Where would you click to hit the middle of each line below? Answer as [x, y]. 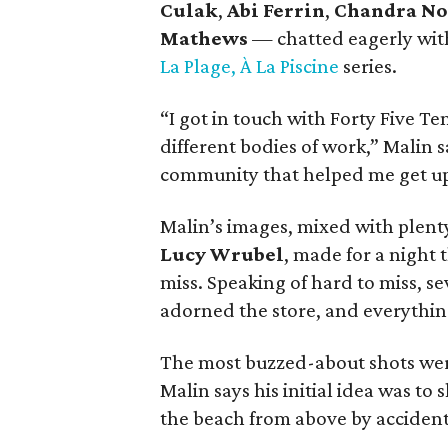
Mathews [204, 38]
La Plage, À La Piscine [249, 66]
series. [368, 66]
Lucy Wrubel [222, 254]
